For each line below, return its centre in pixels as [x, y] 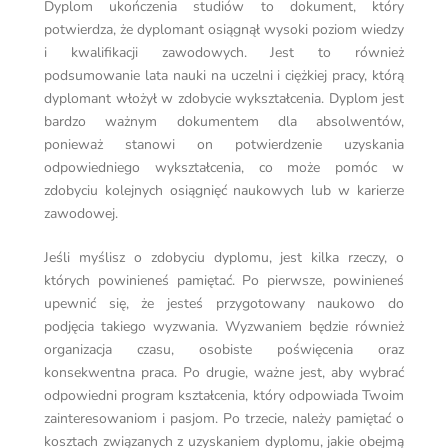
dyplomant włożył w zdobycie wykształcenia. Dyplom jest [224, 99]
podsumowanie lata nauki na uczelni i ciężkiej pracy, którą [224, 76]
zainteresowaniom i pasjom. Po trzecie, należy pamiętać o [224, 419]
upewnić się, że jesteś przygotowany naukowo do [224, 304]
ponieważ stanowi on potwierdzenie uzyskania [224, 145]
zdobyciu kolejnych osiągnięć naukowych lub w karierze [224, 191]
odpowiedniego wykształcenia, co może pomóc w [224, 168]
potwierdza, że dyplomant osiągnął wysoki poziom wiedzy [224, 30]
